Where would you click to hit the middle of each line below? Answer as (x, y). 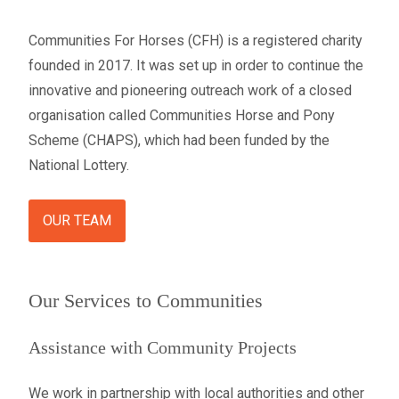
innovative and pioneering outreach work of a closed (190, 90)
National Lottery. (79, 165)
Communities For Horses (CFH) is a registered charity (195, 41)
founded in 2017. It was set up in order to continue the (196, 65)
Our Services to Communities (146, 301)
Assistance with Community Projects (163, 347)
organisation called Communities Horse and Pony (182, 115)
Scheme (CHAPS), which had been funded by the (179, 140)
